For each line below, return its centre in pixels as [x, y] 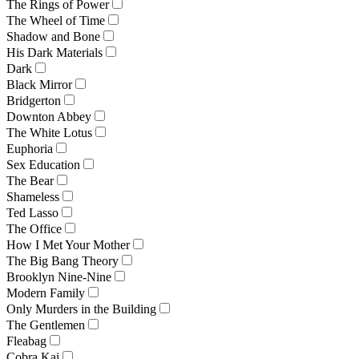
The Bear [30, 180]
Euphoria [30, 148]
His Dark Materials [54, 52]
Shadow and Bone [53, 36]
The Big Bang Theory [63, 260]
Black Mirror [39, 84]
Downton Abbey [49, 116]
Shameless [33, 196]
